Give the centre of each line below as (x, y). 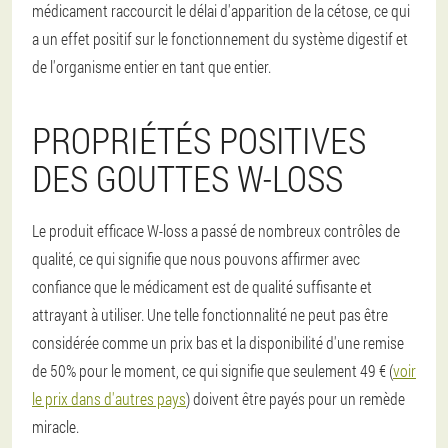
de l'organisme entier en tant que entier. (151, 67)
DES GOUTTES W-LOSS (187, 178)
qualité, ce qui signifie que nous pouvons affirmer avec (196, 259)
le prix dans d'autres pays (109, 399)
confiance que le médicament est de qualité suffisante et (202, 287)
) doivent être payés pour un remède (295, 399)
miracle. (55, 427)
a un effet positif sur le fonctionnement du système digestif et (220, 39)
